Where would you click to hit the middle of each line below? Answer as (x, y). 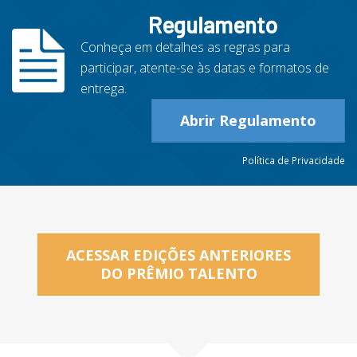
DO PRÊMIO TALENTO (178, 273)
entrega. (103, 88)
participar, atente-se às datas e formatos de (204, 67)
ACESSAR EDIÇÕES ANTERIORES (178, 255)
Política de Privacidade (294, 160)
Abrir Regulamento (248, 120)
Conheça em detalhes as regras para (185, 47)
